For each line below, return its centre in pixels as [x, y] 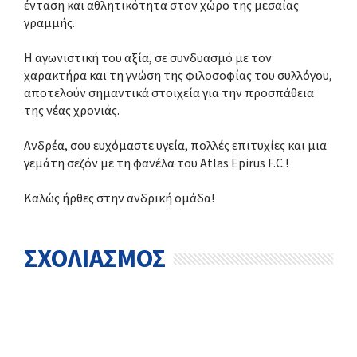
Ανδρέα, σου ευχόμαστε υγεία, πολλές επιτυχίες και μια [175, 145]
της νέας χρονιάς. [72, 110]
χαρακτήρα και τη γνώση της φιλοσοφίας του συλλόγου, [178, 75]
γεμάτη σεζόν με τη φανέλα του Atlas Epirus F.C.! [156, 163]
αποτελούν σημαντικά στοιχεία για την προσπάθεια [169, 92]
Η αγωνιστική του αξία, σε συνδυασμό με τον [148, 57]
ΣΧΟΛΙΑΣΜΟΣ [95, 258]
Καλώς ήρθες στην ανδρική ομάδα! [119, 198]
